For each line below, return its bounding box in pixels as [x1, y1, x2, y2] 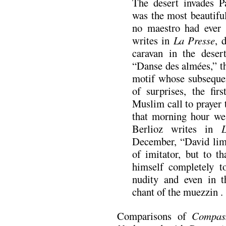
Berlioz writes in [132, 122, 221, 136]
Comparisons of [117, 208, 192, 223]
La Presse [174, 33, 215, 48]
